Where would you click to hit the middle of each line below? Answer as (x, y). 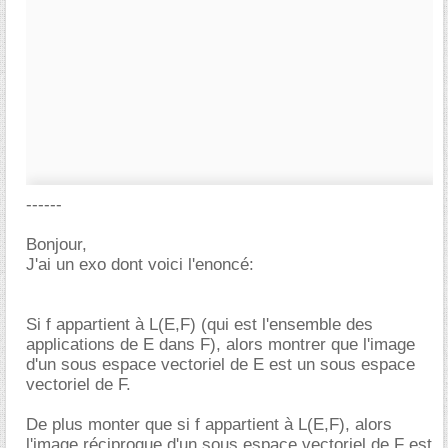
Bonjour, (56, 244)
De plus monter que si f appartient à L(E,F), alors (209, 424)
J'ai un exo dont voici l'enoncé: (140, 264)
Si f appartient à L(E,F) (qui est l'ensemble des (199, 324)
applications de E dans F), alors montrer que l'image (220, 344)
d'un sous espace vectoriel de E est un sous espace (220, 364)
